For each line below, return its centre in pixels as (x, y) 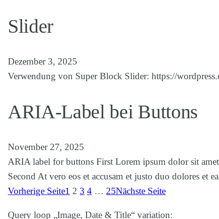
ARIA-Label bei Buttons (103, 111)
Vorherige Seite (36, 191)
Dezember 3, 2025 (43, 62)
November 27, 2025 (46, 147)
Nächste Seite (141, 191)
